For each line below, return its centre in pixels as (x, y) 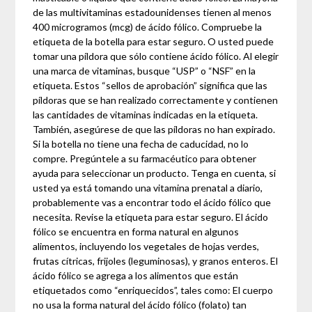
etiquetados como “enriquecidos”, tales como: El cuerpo (153, 290)
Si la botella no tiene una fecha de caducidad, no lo (141, 144)
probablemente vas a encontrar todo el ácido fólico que (152, 203)
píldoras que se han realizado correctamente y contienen (156, 100)
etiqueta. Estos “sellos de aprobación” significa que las (150, 86)
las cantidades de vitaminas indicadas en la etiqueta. (146, 115)
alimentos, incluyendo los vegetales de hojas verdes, (146, 247)
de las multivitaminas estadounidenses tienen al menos (153, 13)
